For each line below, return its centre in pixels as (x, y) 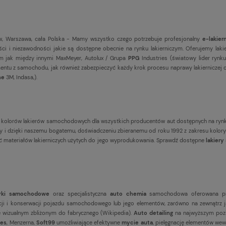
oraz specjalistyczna (80, 193)
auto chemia (128, 193)
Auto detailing (154, 213)
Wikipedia (116, 213)
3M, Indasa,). (21, 77)
